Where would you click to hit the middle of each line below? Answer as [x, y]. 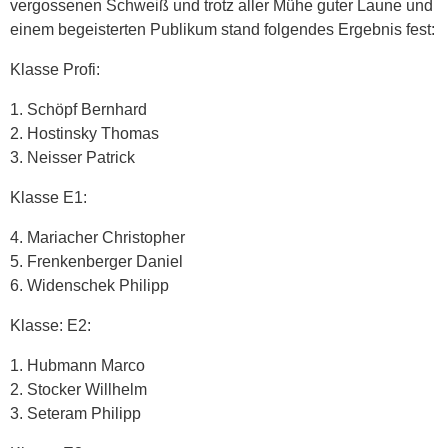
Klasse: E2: [50, 325]
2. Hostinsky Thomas [84, 133]
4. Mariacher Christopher [97, 237]
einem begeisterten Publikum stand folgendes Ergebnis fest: [222, 29]
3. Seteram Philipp [75, 413]
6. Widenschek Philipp [89, 285]
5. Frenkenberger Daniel [96, 261]
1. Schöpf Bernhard [78, 109]
